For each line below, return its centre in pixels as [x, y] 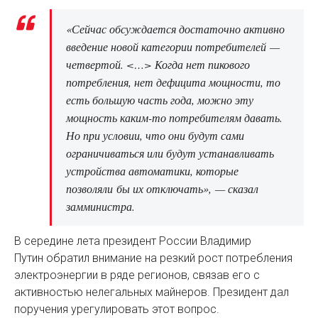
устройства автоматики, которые [152, 171]
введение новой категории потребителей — [173, 47]
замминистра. [100, 207]
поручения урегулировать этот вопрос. [117, 309]
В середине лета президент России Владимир [133, 241]
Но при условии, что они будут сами [155, 136]
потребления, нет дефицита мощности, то [173, 82]
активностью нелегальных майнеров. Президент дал [152, 292]
